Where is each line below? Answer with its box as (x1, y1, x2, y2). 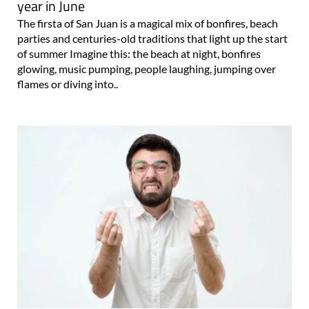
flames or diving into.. (17, 77, 118, 91)
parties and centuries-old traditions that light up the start (17, 32, 288, 46)
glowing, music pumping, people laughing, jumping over (17, 62, 276, 76)
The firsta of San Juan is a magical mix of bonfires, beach (17, 17, 278, 30)
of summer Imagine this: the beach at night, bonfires (17, 47, 261, 61)
